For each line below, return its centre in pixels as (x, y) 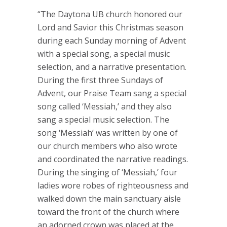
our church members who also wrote (107, 146)
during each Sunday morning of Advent (112, 41)
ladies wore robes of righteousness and (113, 185)
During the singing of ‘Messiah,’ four (107, 172)
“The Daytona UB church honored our (110, 14)
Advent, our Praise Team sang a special (112, 93)
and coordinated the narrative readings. (113, 159)
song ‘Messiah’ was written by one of (108, 133)
